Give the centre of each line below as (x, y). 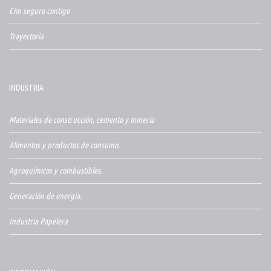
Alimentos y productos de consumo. (64, 145)
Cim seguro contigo (39, 11)
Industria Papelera (38, 222)
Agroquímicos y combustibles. (56, 171)
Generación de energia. (45, 196)
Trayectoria (26, 37)
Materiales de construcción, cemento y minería (82, 120)
